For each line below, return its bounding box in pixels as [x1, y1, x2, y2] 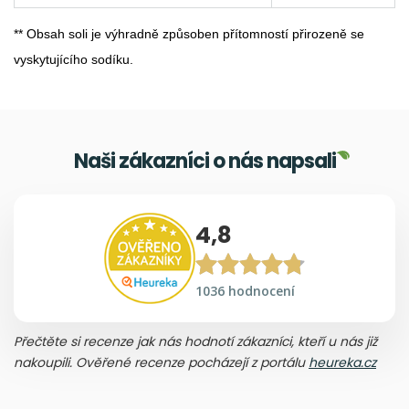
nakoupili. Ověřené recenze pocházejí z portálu [14, 353, 309, 372]
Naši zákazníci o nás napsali [73, 147, 336, 175]
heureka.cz [309, 353, 376, 372]
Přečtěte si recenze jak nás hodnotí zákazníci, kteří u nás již [14, 332, 377, 351]
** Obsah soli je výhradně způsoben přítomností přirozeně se [14, 26, 364, 41]
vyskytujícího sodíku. [14, 52, 133, 67]
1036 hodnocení [195, 281, 295, 299]
